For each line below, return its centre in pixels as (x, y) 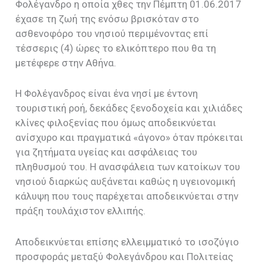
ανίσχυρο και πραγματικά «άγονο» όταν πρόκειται (129, 138)
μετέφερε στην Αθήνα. (66, 63)
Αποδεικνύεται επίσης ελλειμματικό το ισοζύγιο (127, 242)
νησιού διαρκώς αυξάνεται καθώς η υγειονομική (126, 182)
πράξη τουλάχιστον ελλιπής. (81, 211)
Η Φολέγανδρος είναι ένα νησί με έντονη (107, 94)
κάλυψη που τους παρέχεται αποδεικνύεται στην (127, 196)
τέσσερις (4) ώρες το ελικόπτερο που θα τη (116, 48)
